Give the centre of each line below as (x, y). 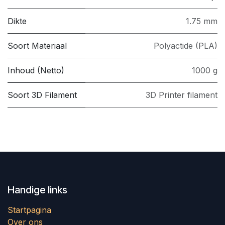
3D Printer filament (182, 95)
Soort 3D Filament (42, 95)
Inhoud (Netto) (36, 70)
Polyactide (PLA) (186, 45)
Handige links (37, 190)
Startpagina (29, 210)
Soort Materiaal (37, 45)
